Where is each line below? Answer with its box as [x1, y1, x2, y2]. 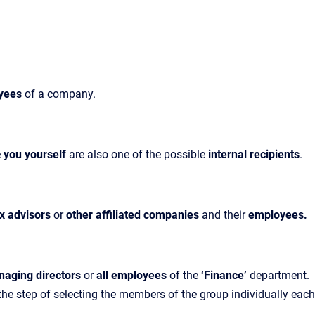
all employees [96, 269, 169, 282]
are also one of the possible [69, 148, 205, 161]
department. [250, 269, 309, 282]
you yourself [4, 148, 69, 161]
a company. [38, 87, 96, 101]
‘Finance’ [201, 269, 250, 282]
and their [202, 208, 248, 221]
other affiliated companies [66, 208, 202, 221]
